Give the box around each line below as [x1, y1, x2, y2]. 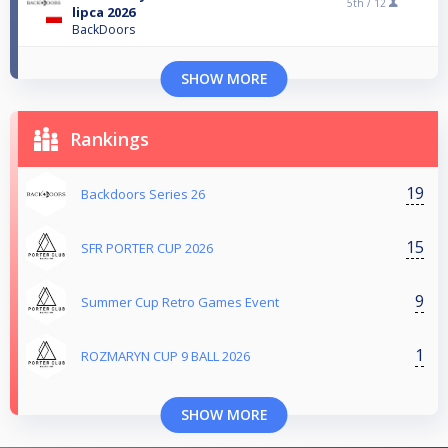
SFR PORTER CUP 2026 [81, 238, 213, 257]
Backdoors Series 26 [81, 184, 205, 203]
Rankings [70, 126, 149, 151]
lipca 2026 [72, 2, 135, 21]
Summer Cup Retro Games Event [81, 292, 279, 311]
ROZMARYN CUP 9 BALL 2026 [81, 346, 250, 365]
